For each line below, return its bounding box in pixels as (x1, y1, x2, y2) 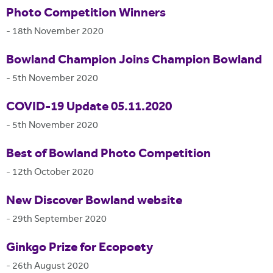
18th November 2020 (12, 25, 104, 40)
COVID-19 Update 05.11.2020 (6, 97, 172, 117)
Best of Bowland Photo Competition (6, 144, 211, 164)
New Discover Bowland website (6, 191, 182, 211)
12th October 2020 (12, 166, 94, 180)
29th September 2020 (12, 213, 107, 227)
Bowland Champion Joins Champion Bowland (6, 50, 262, 70)
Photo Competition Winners (6, 3, 166, 23)
